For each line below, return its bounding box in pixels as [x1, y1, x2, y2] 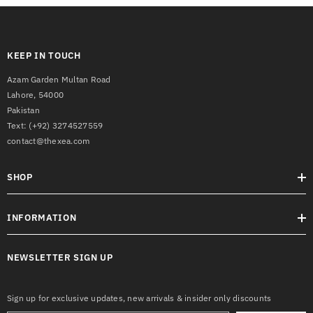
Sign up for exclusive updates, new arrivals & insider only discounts [7, 293, 272, 303]
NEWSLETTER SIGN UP [7, 252, 113, 263]
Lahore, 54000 [7, 89, 64, 100]
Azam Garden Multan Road [7, 74, 111, 85]
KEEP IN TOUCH [7, 50, 81, 61]
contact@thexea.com [7, 136, 90, 146]
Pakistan [7, 105, 40, 115]
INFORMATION [7, 212, 77, 224]
